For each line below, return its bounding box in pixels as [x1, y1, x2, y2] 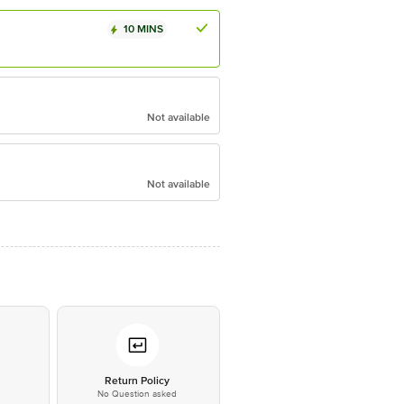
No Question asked [96, 389, 177, 399]
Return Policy [104, 374, 170, 388]
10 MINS [124, 23, 163, 36]
